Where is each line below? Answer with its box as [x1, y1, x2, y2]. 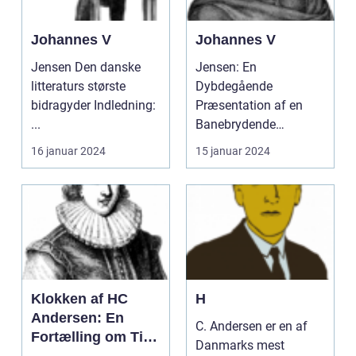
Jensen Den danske [31, 60, 75, 75]
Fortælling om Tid [31, 329, 152, 345]
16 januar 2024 [31, 145, 106, 157]
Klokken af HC [31, 291, 128, 307]
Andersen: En [31, 310, 124, 326]
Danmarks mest [195, 338, 284, 353]
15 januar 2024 [195, 145, 270, 157]
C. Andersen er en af [195, 319, 308, 334]
